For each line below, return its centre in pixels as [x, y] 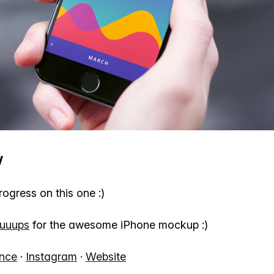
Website [106, 257]
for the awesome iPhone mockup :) [119, 225]
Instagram [51, 257]
